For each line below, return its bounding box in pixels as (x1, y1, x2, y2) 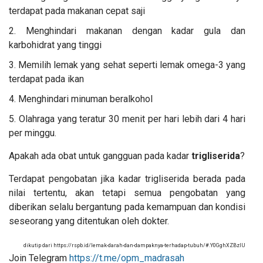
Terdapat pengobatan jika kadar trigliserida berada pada (9, 173, 245, 185)
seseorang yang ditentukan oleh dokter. (9, 215, 169, 227)
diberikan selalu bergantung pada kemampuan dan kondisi (9, 201, 245, 213)
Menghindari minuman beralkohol (18, 93, 153, 105)
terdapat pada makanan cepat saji (9, 5, 145, 17)
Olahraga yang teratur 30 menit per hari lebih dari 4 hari (18, 113, 246, 125)
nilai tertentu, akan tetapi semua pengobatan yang (9, 187, 245, 199)
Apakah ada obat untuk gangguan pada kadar (9, 150, 191, 162)
